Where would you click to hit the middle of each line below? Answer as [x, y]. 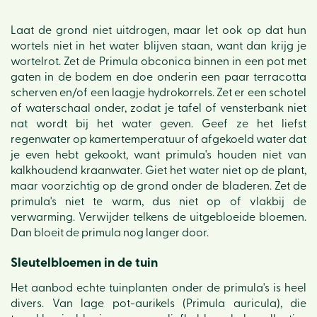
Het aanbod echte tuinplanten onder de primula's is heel [158, 288]
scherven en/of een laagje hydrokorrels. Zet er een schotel [158, 93]
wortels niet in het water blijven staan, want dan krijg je [158, 46]
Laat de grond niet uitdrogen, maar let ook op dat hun [158, 30]
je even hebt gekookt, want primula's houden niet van [158, 155]
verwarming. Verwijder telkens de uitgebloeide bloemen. [158, 217]
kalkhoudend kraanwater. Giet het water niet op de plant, [158, 171]
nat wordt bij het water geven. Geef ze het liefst [158, 124]
